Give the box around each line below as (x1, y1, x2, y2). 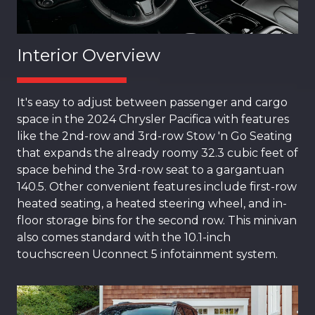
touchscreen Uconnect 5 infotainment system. (17, 247, 278, 262)
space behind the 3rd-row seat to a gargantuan (17, 163, 284, 177)
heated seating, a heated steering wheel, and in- (17, 197, 287, 211)
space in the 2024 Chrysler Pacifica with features (17, 112, 289, 127)
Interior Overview (17, 45, 160, 66)
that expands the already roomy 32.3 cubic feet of (17, 146, 298, 160)
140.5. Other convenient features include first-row (17, 180, 297, 194)
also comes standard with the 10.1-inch (17, 231, 231, 245)
